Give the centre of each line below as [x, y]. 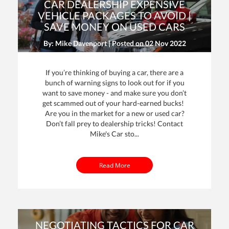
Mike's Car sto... [114, 133]
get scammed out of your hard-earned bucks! [114, 103]
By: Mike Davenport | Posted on [94, 43]
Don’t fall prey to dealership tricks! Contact [114, 123]
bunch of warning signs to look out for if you [114, 82]
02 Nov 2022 [165, 43]
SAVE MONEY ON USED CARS [114, 26]
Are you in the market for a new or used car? [114, 113]
